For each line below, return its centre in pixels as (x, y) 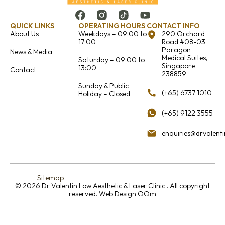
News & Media (31, 51)
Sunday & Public (103, 86)
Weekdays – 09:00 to (113, 33)
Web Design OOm (128, 194)
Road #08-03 (184, 41)
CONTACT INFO (173, 25)
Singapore (178, 66)
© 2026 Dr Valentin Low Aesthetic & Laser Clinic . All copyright (113, 186)
